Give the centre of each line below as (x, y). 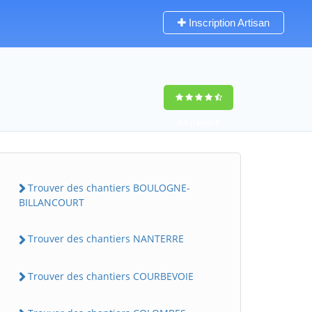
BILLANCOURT (52, 203)
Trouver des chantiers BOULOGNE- (109, 188)
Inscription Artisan (228, 23)
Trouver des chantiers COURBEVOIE (111, 276)
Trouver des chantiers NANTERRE (106, 239)
